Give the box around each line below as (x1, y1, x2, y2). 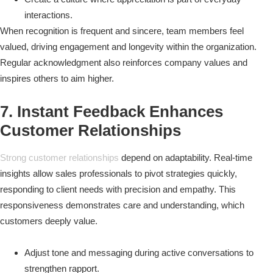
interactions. (24, 9, 73, 20)
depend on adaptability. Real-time (119, 152, 252, 163)
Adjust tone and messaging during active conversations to (24, 247, 253, 258)
